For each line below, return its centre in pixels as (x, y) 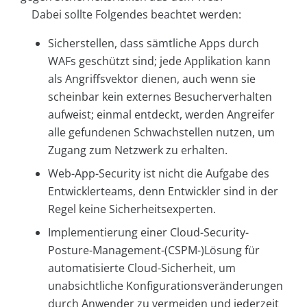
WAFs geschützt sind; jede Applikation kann (159, 61)
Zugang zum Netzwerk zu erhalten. (138, 150)
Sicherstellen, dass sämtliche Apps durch (153, 43)
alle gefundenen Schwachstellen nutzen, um (161, 132)
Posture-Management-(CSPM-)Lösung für (154, 250)
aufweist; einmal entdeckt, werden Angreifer (161, 114)
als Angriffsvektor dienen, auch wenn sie (152, 78)
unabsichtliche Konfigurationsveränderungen (165, 285)
